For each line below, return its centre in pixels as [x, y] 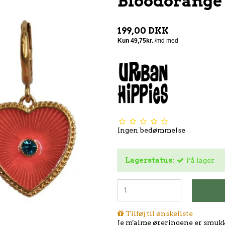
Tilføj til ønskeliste [159, 214]
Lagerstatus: [150, 160]
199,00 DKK [143, 30]
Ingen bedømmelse [151, 130]
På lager [200, 160]
